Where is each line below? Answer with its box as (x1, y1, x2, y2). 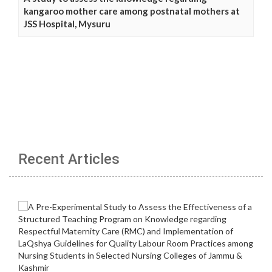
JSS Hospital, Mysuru (24, 18, 110, 29)
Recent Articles (18, 150, 120, 168)
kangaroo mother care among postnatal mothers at (24, 5, 240, 16)
